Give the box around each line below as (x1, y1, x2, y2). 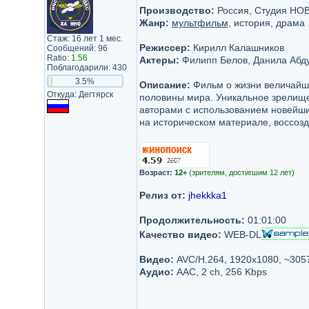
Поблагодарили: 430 (46, 63, 127, 72)
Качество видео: (139, 229, 221, 240)
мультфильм (171, 17, 228, 28)
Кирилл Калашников (190, 42, 284, 53)
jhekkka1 (188, 190, 227, 201)
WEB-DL (221, 229, 261, 240)
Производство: (139, 5, 215, 16)
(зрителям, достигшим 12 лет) (186, 168, 295, 177)
